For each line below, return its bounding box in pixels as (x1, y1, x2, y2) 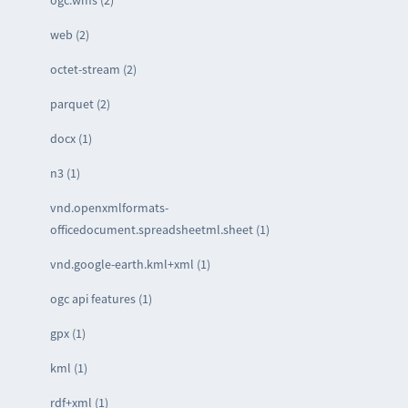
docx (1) (49, 129, 92, 147)
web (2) (49, 25, 89, 43)
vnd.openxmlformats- (49, 199, 168, 216)
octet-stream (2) (49, 60, 137, 77)
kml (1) (49, 359, 87, 376)
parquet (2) (49, 95, 110, 112)
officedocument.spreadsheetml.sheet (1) (49, 220, 270, 238)
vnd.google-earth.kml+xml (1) (49, 255, 210, 272)
